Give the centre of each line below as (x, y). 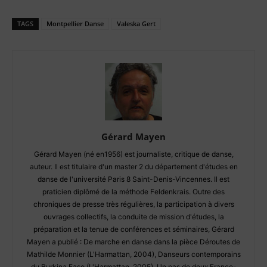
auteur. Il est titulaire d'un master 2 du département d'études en (133, 167)
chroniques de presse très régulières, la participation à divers (133, 204)
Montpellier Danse (75, 24)
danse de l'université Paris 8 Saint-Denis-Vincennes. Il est (133, 179)
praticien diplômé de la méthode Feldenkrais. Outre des (133, 192)
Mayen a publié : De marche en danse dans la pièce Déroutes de (133, 242)
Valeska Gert (136, 24)
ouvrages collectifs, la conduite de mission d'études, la (133, 217)
